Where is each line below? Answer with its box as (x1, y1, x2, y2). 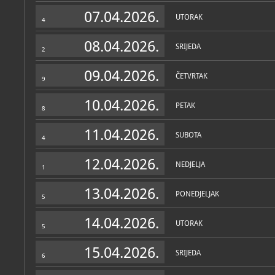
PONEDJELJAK (176, 190, 219, 198)
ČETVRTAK (176, 72, 207, 80)
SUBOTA (176, 131, 201, 139)
